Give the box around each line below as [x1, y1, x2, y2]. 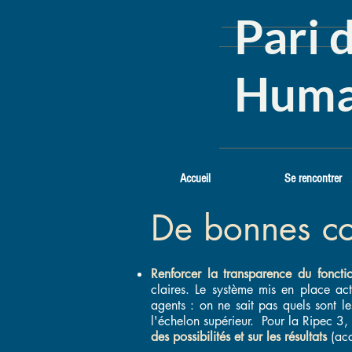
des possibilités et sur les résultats [151, 328, 327, 345]
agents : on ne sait [151, 297, 259, 313]
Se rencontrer [284, 171, 342, 185]
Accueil [180, 171, 211, 185]
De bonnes [151, 205, 311, 251]
